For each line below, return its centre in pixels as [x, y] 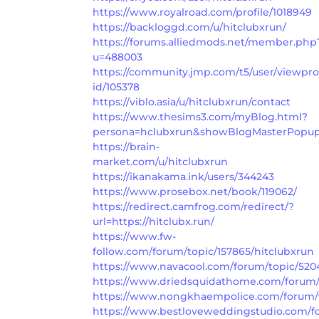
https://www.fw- [134, 236]
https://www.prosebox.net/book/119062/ [195, 191]
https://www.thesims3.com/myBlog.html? [200, 116]
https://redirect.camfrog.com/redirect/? [193, 206]
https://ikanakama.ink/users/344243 [183, 176]
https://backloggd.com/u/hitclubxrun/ [189, 27]
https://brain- [126, 146]
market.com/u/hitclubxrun [160, 161]
